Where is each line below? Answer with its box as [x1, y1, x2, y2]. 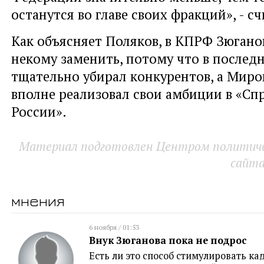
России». [11, 102, 67, 120]
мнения [11, 191, 65, 210]
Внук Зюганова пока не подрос [89, 233, 246, 247]
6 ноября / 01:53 [89, 222, 139, 232]
